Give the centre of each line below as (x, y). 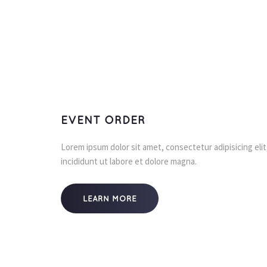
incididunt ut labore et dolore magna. (129, 161)
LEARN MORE (110, 199)
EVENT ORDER (103, 120)
